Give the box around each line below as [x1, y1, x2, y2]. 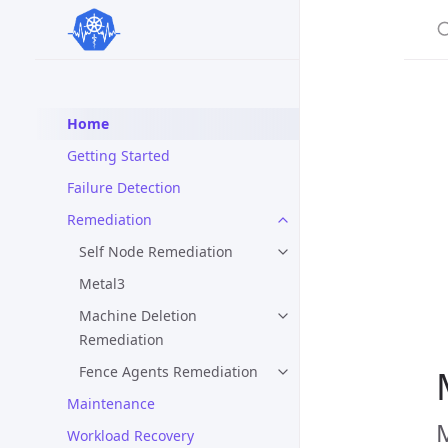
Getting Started [67, 146, 170, 165]
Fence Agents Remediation [79, 362, 258, 381]
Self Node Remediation [79, 242, 233, 261]
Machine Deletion [79, 306, 197, 325]
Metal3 [79, 274, 125, 293]
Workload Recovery [67, 426, 194, 445]
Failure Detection [67, 178, 181, 197]
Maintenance [67, 394, 155, 413]
